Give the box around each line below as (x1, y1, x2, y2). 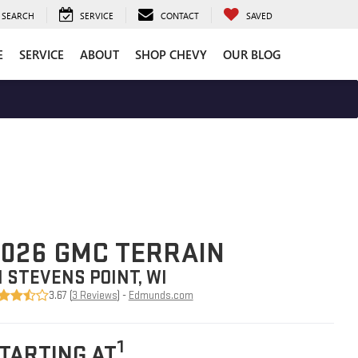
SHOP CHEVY (135, 46, 207, 62)
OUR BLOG (223, 46, 280, 62)
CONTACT (161, 9, 199, 22)
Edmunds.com (128, 288, 193, 302)
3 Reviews (71, 288, 117, 302)
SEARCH (2, 9, 34, 22)
